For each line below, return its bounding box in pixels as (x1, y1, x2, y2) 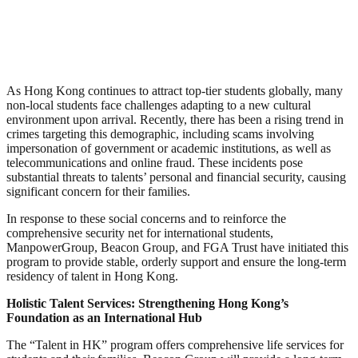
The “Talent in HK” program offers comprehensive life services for (6, 337, 344, 352)
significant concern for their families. (6, 184, 190, 198)
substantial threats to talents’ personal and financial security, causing (6, 169, 346, 184)
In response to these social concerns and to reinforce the (6, 211, 286, 225)
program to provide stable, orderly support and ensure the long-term (6, 254, 346, 268)
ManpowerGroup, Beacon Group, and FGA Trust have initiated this (6, 240, 348, 254)
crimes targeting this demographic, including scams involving (6, 126, 314, 141)
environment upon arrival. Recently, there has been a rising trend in (6, 112, 344, 126)
